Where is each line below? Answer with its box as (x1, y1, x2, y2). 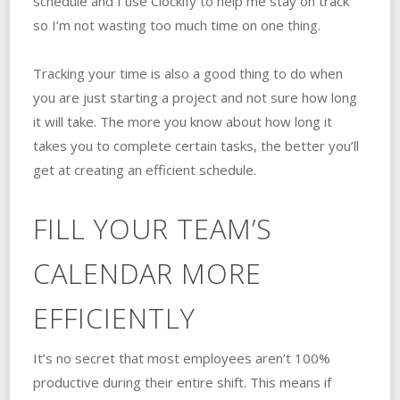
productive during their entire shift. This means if (32, 372, 331, 391)
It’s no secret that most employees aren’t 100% (32, 348, 330, 367)
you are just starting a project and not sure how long (32, 87, 357, 106)
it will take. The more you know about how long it (32, 112, 332, 130)
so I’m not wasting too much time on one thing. (32, 15, 321, 34)
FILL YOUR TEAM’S (32, 209, 272, 247)
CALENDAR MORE (32, 254, 262, 292)
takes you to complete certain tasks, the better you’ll (32, 136, 359, 154)
